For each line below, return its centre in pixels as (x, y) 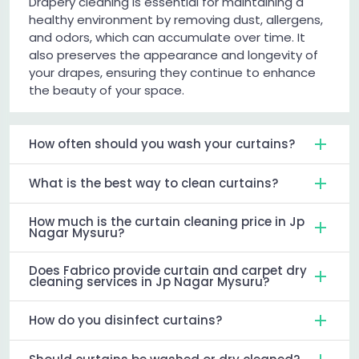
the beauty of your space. (107, 91)
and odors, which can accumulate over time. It (167, 38)
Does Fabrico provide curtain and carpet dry (168, 271)
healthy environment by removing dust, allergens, (176, 20)
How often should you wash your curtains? (162, 144)
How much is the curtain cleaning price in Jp (167, 222)
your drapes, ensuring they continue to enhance (172, 73)
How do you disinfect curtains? (125, 321)
